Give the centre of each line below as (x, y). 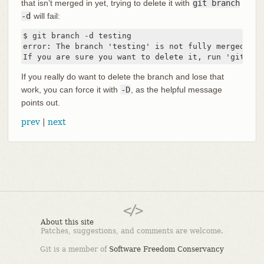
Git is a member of (75, 249)
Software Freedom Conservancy (166, 249)
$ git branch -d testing (77, 35)
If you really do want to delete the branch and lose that (122, 76)
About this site (67, 222)
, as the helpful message (176, 89)
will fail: (45, 16)
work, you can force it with (70, 89)
